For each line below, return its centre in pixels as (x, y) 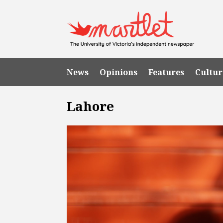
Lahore (91, 106)
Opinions (119, 72)
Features (167, 72)
